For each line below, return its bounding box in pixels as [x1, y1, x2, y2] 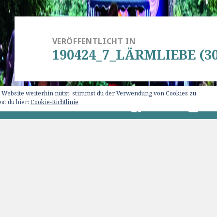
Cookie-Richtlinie [31, 98, 78, 106]
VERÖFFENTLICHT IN [52, 36, 136, 47]
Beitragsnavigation [14, 17, 110, 30]
